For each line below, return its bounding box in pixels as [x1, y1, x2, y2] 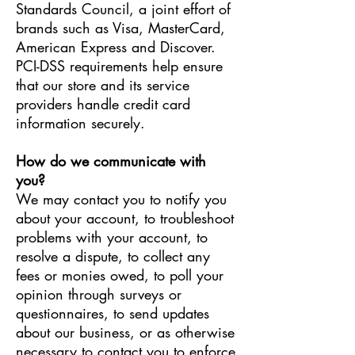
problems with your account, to [16, 227, 208, 246]
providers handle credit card [16, 94, 190, 113]
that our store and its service [16, 75, 189, 94]
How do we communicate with [16, 151, 206, 170]
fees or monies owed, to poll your [16, 265, 223, 284]
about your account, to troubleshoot [16, 208, 234, 227]
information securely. [16, 113, 145, 132]
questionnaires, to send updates [16, 303, 209, 323]
